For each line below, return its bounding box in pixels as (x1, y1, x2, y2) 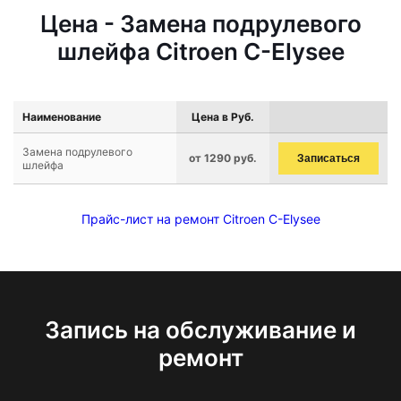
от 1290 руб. (189, 151, 257, 165)
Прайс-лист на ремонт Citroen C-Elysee (81, 211, 320, 226)
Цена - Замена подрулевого (39, 10, 362, 38)
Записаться (297, 152, 360, 165)
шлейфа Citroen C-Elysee (56, 38, 345, 65)
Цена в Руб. (192, 110, 254, 124)
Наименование (22, 110, 101, 124)
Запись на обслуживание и (45, 316, 356, 344)
